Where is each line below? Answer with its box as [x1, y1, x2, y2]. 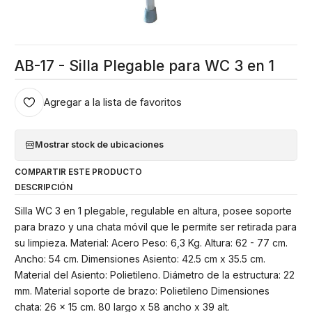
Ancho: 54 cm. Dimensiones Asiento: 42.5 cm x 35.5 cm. [15, 252, 265, 265]
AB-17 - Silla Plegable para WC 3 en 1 [15, 56, 274, 75]
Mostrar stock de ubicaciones [35, 139, 164, 150]
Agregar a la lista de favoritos [44, 95, 182, 109]
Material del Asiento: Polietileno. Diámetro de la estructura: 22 [15, 268, 295, 281]
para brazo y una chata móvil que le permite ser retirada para [15, 220, 297, 233]
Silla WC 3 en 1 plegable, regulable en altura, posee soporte [15, 204, 292, 217]
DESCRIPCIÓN [15, 181, 72, 192]
